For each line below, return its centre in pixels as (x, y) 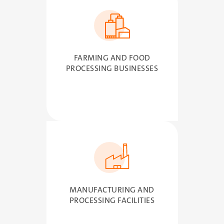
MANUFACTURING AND (112, 189)
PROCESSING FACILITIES (112, 200)
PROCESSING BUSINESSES (112, 68)
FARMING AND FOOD (112, 57)
